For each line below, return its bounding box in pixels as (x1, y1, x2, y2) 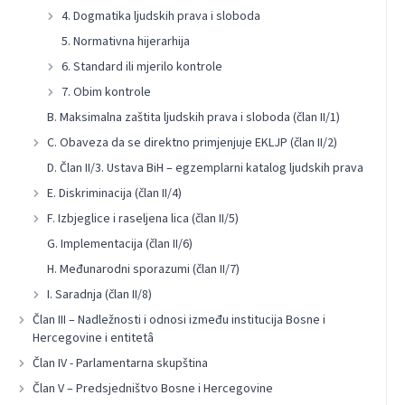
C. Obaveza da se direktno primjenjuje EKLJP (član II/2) (47, 134, 337, 152)
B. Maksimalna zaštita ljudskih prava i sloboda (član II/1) (47, 108, 340, 127)
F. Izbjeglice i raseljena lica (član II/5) (47, 210, 239, 228)
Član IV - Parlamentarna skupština (33, 354, 208, 372)
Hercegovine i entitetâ (33, 329, 154, 347)
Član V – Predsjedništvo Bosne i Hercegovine (33, 380, 273, 398)
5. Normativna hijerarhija (61, 33, 190, 51)
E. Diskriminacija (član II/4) (47, 184, 182, 202)
